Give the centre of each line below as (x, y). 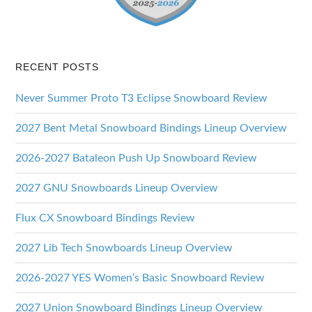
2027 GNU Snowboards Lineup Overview (117, 188)
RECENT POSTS (57, 67)
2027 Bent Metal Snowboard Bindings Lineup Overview (151, 128)
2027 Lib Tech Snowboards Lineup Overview (124, 248)
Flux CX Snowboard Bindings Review (106, 218)
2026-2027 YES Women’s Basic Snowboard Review (140, 278)
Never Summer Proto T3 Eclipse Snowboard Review (142, 98)
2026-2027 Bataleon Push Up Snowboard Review (136, 158)
